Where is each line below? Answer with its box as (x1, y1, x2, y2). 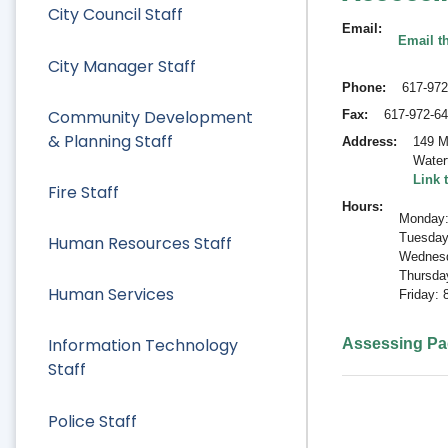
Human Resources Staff (48, 232, 232, 256)
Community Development (48, 105, 253, 129)
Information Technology (48, 334, 238, 358)
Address (341, 133, 393, 149)
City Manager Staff (48, 54, 196, 78)
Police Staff (48, 409, 137, 433)
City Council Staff (48, 3, 183, 27)
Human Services (48, 283, 174, 307)
